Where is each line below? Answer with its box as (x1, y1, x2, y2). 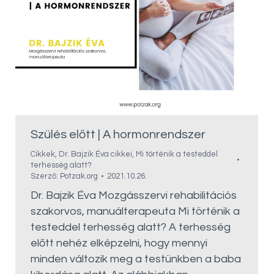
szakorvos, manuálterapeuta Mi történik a (31, 206, 240, 217)
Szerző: (31, 172, 60, 180)
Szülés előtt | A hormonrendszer (31, 128, 206, 141)
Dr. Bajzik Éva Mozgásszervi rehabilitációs (31, 190, 237, 201)
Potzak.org (60, 172, 98, 180)
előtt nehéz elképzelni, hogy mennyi (31, 237, 207, 249)
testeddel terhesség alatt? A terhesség (31, 221, 231, 233)
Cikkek (31, 150, 55, 158)
